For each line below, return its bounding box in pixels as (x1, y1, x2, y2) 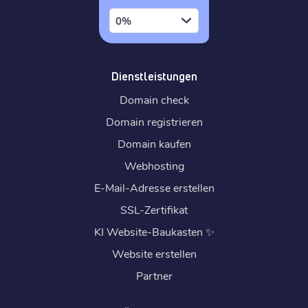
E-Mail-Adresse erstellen (93, 179, 214, 195)
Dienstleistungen (111, 69, 197, 83)
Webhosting (124, 157, 184, 173)
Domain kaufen (117, 135, 191, 151)
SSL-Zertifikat (120, 201, 188, 217)
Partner (135, 267, 173, 283)
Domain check (119, 91, 189, 107)
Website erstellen (111, 245, 197, 261)
